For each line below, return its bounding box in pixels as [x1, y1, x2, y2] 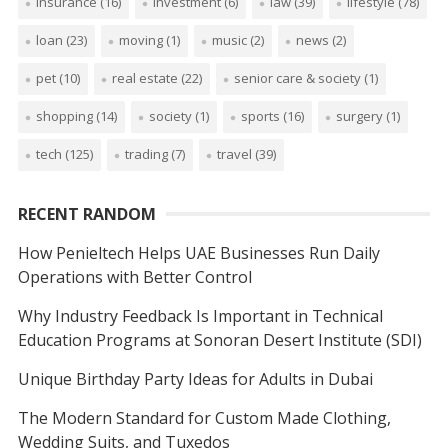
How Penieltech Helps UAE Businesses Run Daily [17, 242, 380, 265]
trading [124, 145, 168, 164]
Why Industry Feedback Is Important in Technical [17, 305, 383, 328]
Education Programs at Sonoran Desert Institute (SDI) [17, 329, 422, 352]
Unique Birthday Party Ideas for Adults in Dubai [17, 368, 373, 391]
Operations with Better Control [17, 266, 252, 289]
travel [216, 145, 252, 164]
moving [118, 31, 163, 50]
